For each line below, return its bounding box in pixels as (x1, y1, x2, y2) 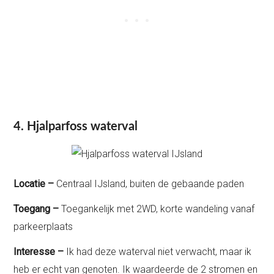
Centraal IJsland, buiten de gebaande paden (54, 177, 245, 190)
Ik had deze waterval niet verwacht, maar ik (66, 245, 252, 257)
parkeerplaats (13, 220, 73, 232)
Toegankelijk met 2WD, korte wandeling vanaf (61, 202, 255, 215)
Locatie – (13, 177, 54, 190)
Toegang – (13, 202, 62, 215)
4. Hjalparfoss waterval (13, 120, 138, 133)
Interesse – (13, 245, 67, 257)
